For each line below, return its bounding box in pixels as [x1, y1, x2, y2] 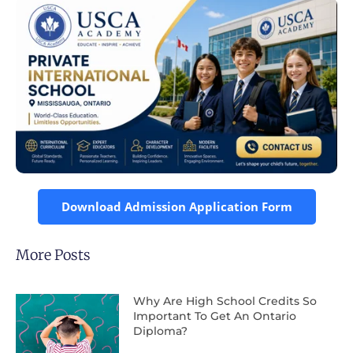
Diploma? [132, 323, 188, 338]
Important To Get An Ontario [132, 308, 296, 323]
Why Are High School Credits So [132, 293, 317, 308]
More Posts [16, 245, 91, 264]
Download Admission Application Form [61, 198, 292, 214]
